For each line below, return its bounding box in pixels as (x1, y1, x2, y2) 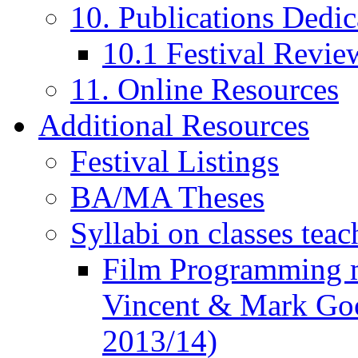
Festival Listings (70, 144, 279, 178)
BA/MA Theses (70, 180, 265, 214)
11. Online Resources (70, 72, 339, 106)
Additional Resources (38, 108, 309, 142)
